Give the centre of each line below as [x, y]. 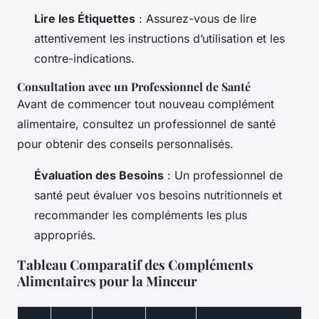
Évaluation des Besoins [99, 175]
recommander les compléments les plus [141, 215]
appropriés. [65, 235]
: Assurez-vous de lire [196, 18]
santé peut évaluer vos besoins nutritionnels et [158, 195]
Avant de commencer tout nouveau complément [146, 104]
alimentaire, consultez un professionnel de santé [146, 124]
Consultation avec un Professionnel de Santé [134, 86]
